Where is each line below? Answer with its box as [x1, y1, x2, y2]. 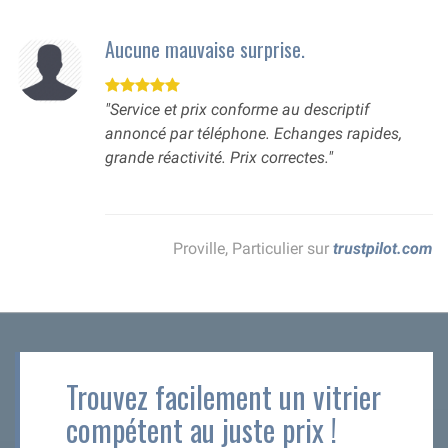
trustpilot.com [333, 239, 433, 259]
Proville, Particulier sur [173, 239, 333, 259]
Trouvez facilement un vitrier [66, 374, 381, 420]
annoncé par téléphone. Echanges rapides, [105, 124, 402, 144]
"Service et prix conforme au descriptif [105, 100, 369, 120]
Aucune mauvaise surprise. [105, 34, 305, 65]
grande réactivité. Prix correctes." [105, 148, 333, 168]
